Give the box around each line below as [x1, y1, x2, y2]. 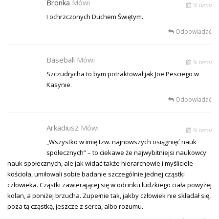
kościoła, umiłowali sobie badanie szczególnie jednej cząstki [7, 169, 185, 178]
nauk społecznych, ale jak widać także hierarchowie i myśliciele [7, 158, 193, 168]
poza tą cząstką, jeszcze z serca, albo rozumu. [7, 201, 143, 211]
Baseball [46, 54, 77, 65]
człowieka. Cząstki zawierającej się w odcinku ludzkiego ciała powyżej [7, 180, 212, 189]
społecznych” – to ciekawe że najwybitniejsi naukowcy [46, 148, 206, 157]
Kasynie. [46, 80, 72, 89]
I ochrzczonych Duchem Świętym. [46, 12, 143, 21]
